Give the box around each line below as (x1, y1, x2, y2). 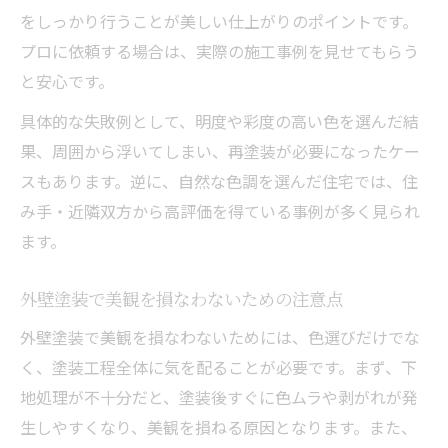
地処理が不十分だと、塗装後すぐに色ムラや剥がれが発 (20, 384, 418, 409)
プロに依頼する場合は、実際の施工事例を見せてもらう (20, 38, 419, 63)
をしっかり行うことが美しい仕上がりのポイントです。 (20, 8, 418, 33)
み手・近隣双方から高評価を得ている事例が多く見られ (20, 198, 420, 223)
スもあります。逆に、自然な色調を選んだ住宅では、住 (20, 168, 418, 193)
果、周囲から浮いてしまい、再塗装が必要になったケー (20, 138, 420, 163)
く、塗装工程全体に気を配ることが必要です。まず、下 (20, 354, 417, 379)
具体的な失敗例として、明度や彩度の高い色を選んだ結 (20, 108, 419, 133)
